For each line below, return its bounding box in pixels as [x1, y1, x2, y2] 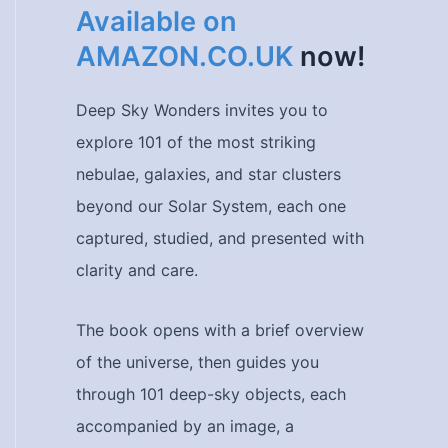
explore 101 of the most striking [76, 132, 316, 152]
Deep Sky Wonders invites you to [76, 100, 328, 120]
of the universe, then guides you [76, 352, 319, 372]
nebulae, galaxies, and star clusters [76, 164, 341, 184]
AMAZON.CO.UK [76, 40, 293, 73]
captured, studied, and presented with [76, 228, 364, 248]
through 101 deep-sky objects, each [76, 384, 346, 404]
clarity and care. [76, 260, 198, 280]
